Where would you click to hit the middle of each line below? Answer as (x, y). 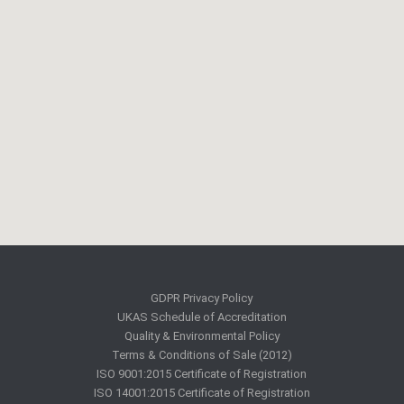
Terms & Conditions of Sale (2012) (202, 355)
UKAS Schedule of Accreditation (202, 317)
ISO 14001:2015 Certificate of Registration (202, 393)
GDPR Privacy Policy (202, 298)
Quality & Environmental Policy (202, 336)
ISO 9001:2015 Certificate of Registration (202, 374)
